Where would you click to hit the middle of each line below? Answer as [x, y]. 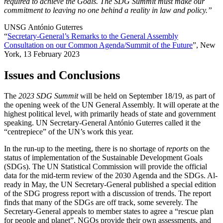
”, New [204, 45]
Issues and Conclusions [62, 75]
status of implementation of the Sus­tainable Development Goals [103, 158]
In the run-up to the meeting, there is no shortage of [85, 149]
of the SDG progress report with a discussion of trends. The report [108, 194]
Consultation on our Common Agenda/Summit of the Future [98, 45]
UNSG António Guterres [43, 27]
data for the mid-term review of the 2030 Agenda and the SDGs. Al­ [111, 176]
